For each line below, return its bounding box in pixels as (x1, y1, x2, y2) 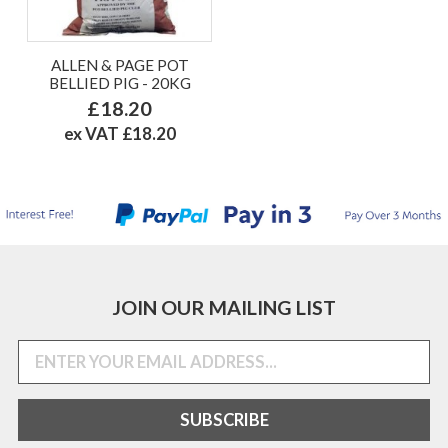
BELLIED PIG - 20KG (48, 73, 191, 92)
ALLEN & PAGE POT (50, 55, 189, 74)
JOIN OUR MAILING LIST (112, 294, 336, 319)
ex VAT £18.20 (63, 122, 176, 144)
